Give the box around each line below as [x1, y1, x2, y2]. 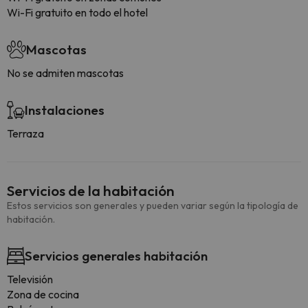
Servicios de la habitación [7, 181, 175, 199]
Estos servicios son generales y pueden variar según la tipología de [7, 199, 298, 212]
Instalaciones [25, 102, 104, 118]
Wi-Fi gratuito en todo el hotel [7, 5, 148, 19]
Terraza [7, 126, 44, 140]
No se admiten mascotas [7, 66, 124, 80]
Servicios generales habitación [25, 247, 208, 264]
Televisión [7, 272, 53, 286]
